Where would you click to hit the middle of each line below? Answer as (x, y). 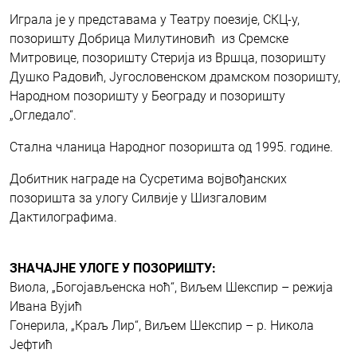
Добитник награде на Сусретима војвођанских (148, 179)
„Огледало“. (43, 116)
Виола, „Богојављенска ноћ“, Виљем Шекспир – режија (171, 288)
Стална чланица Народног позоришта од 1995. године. (171, 147)
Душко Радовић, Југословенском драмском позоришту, (175, 77)
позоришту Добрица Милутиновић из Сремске (149, 39)
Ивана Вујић (46, 307)
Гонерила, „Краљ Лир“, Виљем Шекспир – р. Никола (162, 326)
